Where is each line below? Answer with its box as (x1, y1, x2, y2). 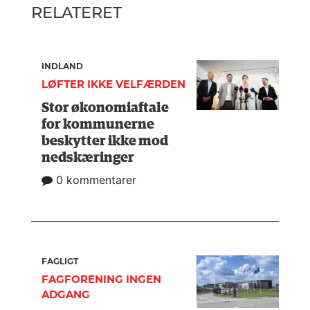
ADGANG (42, 287, 91, 301)
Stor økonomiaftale (42, 100, 170, 115)
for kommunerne (42, 117, 155, 131)
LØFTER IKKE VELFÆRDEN (42, 77, 186, 91)
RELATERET (31, 3, 122, 23)
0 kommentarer (53, 172, 137, 187)
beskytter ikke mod (42, 134, 169, 148)
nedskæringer (42, 150, 135, 165)
